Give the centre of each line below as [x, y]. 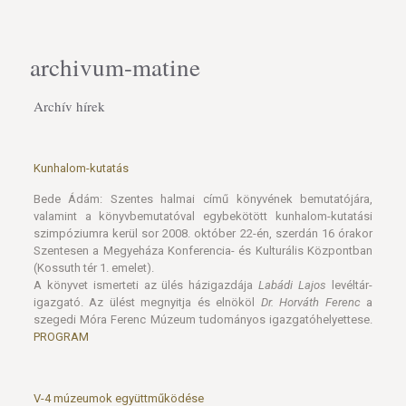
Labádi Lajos [293, 285]
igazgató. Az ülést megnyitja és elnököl [147, 302]
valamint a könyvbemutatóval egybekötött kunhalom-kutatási [203, 216]
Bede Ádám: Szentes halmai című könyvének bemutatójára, [203, 199]
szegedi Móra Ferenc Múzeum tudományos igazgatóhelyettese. [203, 319]
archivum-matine [115, 67]
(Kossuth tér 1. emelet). [93, 268]
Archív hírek [69, 106]
